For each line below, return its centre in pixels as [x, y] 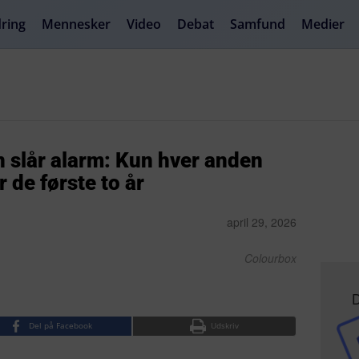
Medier [323, 24]
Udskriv [225, 325]
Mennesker [76, 24]
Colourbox [271, 258]
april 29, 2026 [262, 222]
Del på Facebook [61, 325]
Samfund [258, 24]
